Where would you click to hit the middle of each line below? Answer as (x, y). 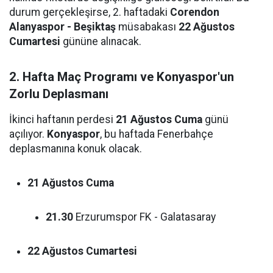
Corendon (195, 12)
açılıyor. (28, 134)
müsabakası (147, 27)
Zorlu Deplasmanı (59, 94)
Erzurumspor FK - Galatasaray (144, 217)
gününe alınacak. (101, 41)
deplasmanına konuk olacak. (76, 148)
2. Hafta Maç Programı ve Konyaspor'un (122, 76)
